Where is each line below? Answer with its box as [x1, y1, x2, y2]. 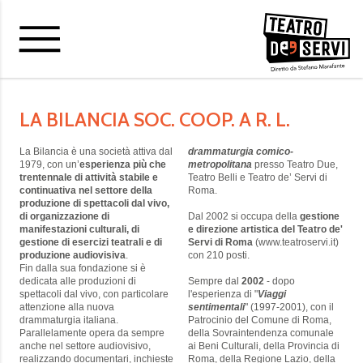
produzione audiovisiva [19, 250, 126, 262]
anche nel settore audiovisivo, [19, 340, 151, 352]
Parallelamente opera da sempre [19, 327, 164, 340]
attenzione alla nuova [19, 301, 114, 314]
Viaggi [258, 288, 286, 301]
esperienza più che [79, 159, 166, 171]
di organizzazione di [19, 211, 109, 223]
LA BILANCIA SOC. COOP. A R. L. [19, 108, 290, 131]
